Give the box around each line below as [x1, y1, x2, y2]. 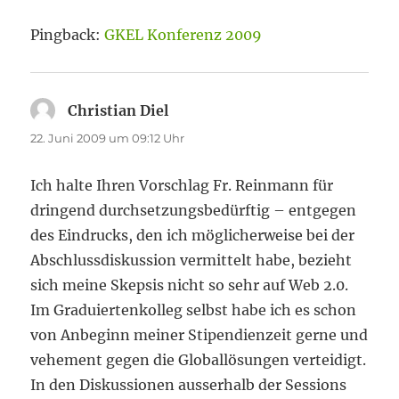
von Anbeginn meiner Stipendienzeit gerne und [30, 326, 369, 344]
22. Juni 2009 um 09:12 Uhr [30, 131, 185, 145]
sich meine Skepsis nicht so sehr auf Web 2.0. [30, 276, 349, 294]
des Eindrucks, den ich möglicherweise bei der [30, 226, 355, 244]
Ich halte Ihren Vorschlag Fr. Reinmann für [30, 176, 334, 194]
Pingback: [30, 26, 105, 44]
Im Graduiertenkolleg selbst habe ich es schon [30, 301, 357, 319]
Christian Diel [68, 102, 169, 119]
